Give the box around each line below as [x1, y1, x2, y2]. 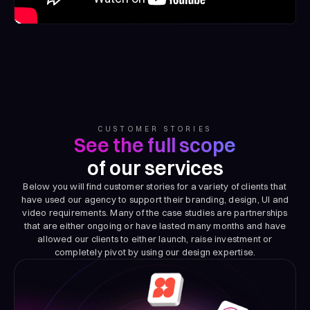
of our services [86, 156, 224, 181]
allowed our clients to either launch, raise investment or [37, 233, 273, 245]
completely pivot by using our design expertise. [54, 246, 256, 258]
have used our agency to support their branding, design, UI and [21, 194, 289, 206]
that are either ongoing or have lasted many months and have [24, 220, 286, 232]
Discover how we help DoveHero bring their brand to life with [24, 293, 285, 305]
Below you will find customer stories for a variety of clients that [23, 181, 287, 192]
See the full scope [74, 134, 236, 158]
